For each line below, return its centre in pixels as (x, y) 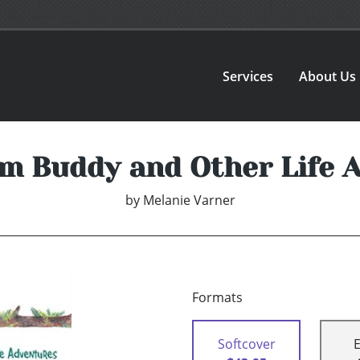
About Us (328, 76)
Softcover (246, 344)
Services (248, 76)
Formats (217, 298)
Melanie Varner (189, 200)
